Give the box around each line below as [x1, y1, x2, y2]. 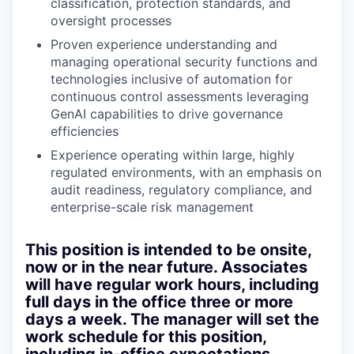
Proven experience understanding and [51, 36, 277, 52]
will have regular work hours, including [25, 275, 319, 294]
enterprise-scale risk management [51, 199, 254, 215]
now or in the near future [25, 258, 213, 277]
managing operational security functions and [51, 54, 318, 70]
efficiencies [51, 123, 119, 139]
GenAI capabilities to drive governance [51, 106, 283, 122]
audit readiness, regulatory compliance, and [51, 182, 312, 198]
